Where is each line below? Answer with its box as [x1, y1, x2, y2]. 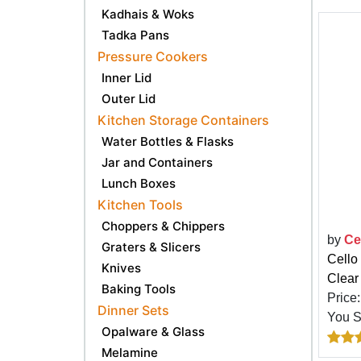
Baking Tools [102, 281, 176, 297]
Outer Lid [102, 91, 156, 106]
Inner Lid [102, 70, 151, 85]
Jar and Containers [102, 155, 213, 170]
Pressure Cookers [98, 48, 208, 64]
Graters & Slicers [102, 239, 201, 255]
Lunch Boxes [102, 176, 176, 191]
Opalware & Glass [102, 324, 205, 339]
